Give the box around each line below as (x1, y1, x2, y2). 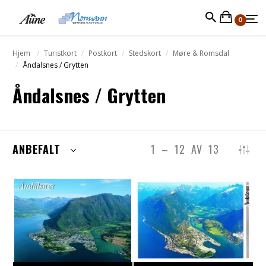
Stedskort (129, 48, 161, 58)
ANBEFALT (12, 141, 68, 157)
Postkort (88, 48, 117, 58)
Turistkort (44, 48, 77, 58)
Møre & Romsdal (173, 48, 229, 58)
